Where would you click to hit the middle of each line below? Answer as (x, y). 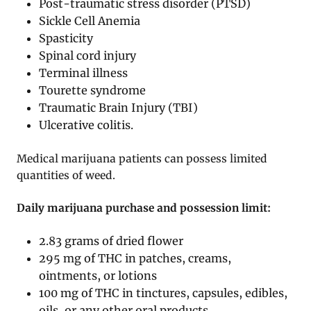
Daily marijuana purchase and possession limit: (144, 208)
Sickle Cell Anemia (90, 20)
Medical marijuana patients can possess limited (142, 158)
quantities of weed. (66, 175)
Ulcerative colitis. (86, 125)
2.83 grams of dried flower (111, 241)
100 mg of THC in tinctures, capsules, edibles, (163, 293)
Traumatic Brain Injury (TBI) (119, 107)
